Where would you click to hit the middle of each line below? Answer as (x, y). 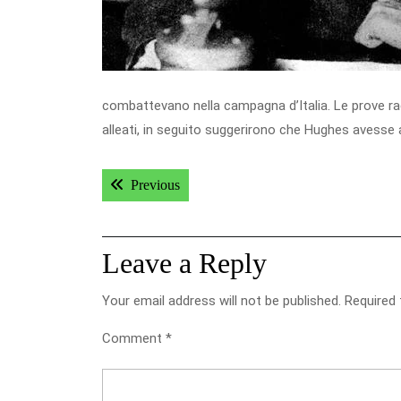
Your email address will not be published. (222, 301)
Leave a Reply (184, 263)
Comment (134, 338)
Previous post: (219, 184)
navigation (162, 206)
